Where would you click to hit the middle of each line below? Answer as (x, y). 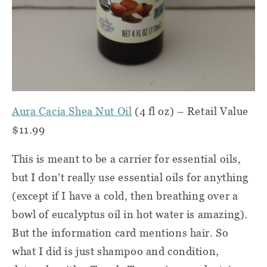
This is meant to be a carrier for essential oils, (127, 159)
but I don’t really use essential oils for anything (130, 178)
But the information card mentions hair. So (120, 233)
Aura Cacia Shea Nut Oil (72, 111)
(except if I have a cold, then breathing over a (125, 196)
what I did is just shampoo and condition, (116, 252)
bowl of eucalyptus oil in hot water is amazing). (130, 215)
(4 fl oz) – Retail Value (190, 111)
